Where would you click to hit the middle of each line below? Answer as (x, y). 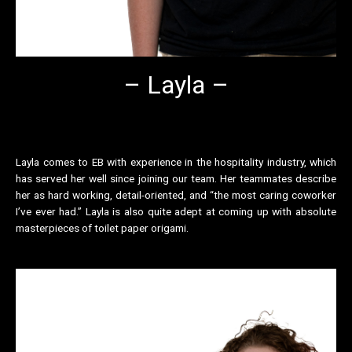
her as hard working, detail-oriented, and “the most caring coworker (176, 194)
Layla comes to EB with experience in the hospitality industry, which (176, 161)
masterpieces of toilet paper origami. (102, 227)
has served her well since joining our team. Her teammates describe (176, 178)
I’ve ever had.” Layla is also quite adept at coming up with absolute (176, 211)
